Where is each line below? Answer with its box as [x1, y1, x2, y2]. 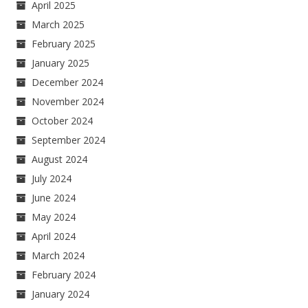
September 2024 [32, 133, 106, 146]
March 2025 [32, 18, 85, 31]
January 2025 [32, 56, 90, 69]
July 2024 [32, 172, 72, 185]
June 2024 [32, 191, 76, 204]
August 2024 [32, 153, 88, 166]
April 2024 [32, 230, 76, 243]
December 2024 [32, 76, 104, 89]
